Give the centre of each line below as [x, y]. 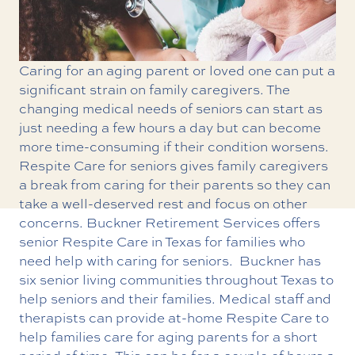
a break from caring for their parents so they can [175, 184]
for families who [253, 241]
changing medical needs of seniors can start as [171, 108]
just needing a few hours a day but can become [170, 127]
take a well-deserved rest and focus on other [163, 203]
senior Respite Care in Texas [110, 241]
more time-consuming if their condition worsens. [174, 146]
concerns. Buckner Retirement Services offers [170, 222]
